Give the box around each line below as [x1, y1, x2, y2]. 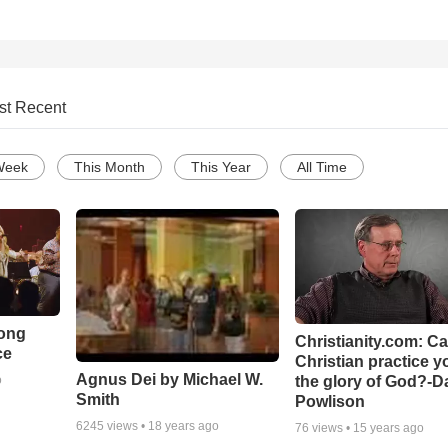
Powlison [295, 392, 366, 410]
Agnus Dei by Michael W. [75, 370, 263, 388]
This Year [191, 159, 251, 176]
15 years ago [353, 420, 425, 435]
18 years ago [147, 418, 219, 433]
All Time [297, 159, 347, 176]
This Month [74, 159, 145, 176]
